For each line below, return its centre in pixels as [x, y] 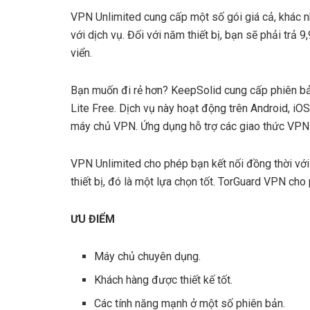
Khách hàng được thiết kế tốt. [164, 280]
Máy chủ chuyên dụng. [148, 257]
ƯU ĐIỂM [93, 219]
